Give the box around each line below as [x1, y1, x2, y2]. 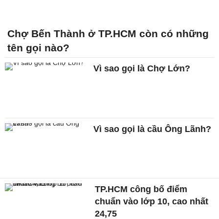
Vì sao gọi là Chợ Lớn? [93, 63, 191, 73]
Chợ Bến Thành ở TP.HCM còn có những [7, 27, 209, 39]
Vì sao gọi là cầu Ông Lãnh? [93, 124, 212, 134]
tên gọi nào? [7, 42, 69, 53]
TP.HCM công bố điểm [95, 184, 188, 195]
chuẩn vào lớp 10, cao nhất [95, 197, 209, 207]
